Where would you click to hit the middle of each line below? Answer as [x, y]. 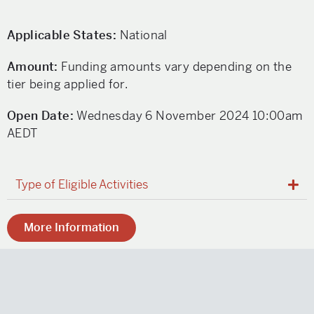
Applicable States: [62, 35]
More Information [71, 227]
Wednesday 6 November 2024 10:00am [190, 116]
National [142, 35]
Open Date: [42, 116]
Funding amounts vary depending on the [177, 67]
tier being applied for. [68, 84]
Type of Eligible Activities [82, 184]
